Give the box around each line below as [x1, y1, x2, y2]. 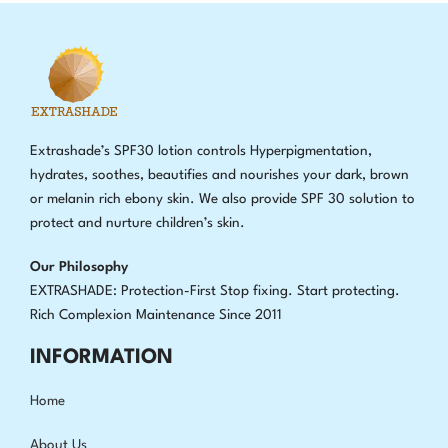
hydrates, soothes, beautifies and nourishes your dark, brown [30, 167, 410, 182]
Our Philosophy [30, 259, 129, 274]
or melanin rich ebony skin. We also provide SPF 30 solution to [30, 191, 416, 206]
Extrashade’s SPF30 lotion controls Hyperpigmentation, [30, 143, 373, 158]
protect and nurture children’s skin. [30, 215, 246, 230]
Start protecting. [293, 283, 401, 298]
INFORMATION [30, 347, 174, 368]
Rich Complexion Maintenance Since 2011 [30, 307, 283, 322]
